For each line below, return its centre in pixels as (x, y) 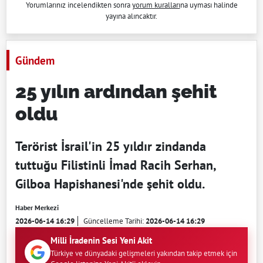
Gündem (35, 60)
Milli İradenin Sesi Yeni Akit (101, 240)
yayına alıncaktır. (131, 16)
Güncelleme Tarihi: (114, 221)
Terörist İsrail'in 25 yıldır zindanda (111, 146)
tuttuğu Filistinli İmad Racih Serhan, (116, 165)
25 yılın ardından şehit (116, 91)
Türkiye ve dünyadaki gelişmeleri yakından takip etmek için (144, 253)
